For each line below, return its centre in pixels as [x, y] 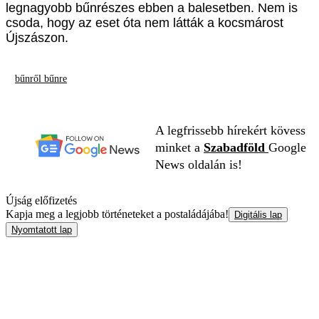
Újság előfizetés [41, 200]
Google [287, 147]
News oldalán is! [199, 164]
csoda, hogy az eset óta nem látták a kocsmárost [145, 22]
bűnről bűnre [41, 79]
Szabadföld [236, 147]
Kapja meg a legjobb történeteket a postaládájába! [117, 214]
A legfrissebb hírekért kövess [230, 130]
